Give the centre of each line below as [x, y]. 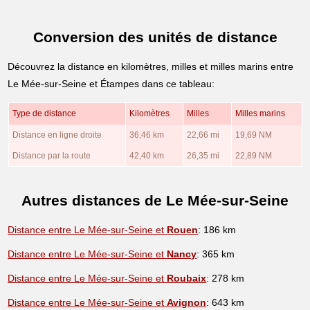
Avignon [187, 302]
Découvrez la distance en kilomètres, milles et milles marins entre [151, 66]
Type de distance [44, 113]
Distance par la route [51, 155]
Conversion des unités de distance [155, 37]
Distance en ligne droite [57, 135]
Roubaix [187, 278]
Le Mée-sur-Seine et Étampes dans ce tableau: [111, 83]
